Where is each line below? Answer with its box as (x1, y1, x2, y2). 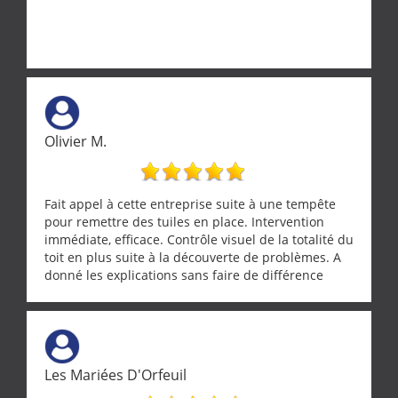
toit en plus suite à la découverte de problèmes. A (44, 248, 341, 266)
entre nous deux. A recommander (44, 283, 245, 301)
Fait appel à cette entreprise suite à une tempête (44, 195, 336, 212)
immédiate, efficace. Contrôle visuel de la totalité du (44, 230, 354, 248)
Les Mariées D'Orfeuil (44, 364, 187, 385)
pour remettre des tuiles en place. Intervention (44, 212, 324, 230)
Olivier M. (44, 131, 107, 151)
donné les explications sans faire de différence (44, 266, 323, 283)
